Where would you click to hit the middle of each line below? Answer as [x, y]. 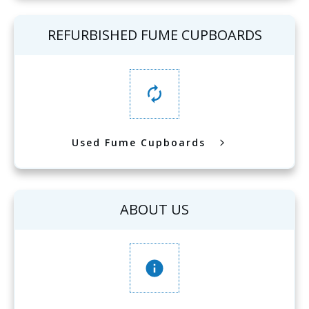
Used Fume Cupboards [138, 143]
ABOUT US [154, 209]
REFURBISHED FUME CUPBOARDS [154, 35]
